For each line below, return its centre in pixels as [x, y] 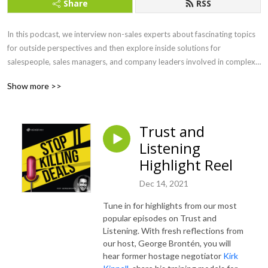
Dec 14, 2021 [164, 183]
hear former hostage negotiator [163, 255]
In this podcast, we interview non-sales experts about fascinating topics [131, 34]
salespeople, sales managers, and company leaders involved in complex [131, 62]
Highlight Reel [186, 165]
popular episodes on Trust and [160, 218]
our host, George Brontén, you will [167, 243]
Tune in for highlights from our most [170, 205]
